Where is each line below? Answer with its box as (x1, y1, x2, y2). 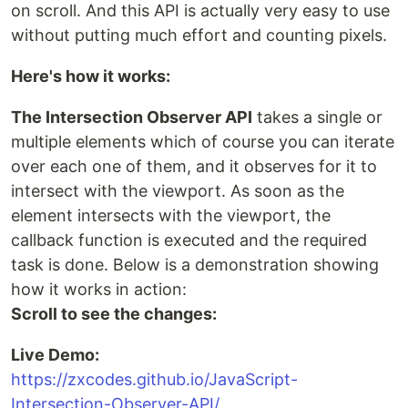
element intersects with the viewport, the (11, 206, 331, 226)
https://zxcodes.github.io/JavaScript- (11, 370, 298, 390)
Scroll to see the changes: (11, 304, 217, 324)
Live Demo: (11, 345, 99, 365)
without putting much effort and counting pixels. (11, 25, 387, 46)
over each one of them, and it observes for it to (11, 157, 377, 177)
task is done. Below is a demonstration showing (11, 255, 379, 275)
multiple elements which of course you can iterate (11, 132, 394, 152)
